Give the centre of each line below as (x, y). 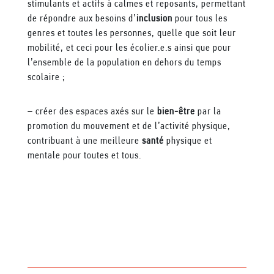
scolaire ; (46, 77)
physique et (188, 141)
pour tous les (200, 19)
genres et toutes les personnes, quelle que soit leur (131, 33)
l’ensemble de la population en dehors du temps (124, 63)
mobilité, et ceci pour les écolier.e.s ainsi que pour (129, 48)
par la (208, 112)
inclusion (154, 19)
